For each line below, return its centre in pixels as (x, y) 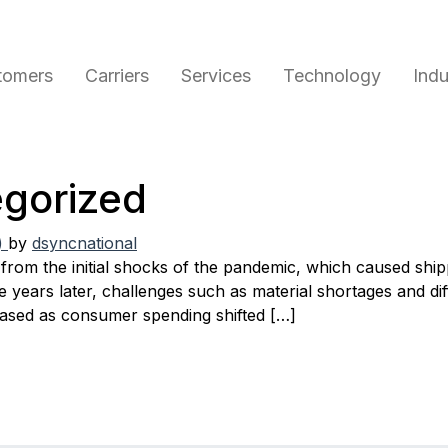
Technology (331, 75)
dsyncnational (84, 242)
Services (215, 75)
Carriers (116, 75)
